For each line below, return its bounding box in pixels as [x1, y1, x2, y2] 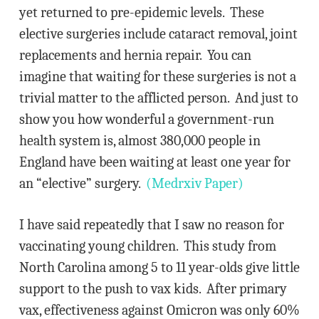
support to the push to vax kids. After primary [19, 281, 287, 297]
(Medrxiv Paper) [145, 175, 244, 192]
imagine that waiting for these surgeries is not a [19, 68, 296, 85]
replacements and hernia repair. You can [19, 47, 251, 63]
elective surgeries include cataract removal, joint [19, 26, 298, 42]
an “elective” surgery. [19, 175, 146, 192]
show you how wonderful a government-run [19, 111, 274, 127]
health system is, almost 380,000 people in [19, 132, 261, 149]
